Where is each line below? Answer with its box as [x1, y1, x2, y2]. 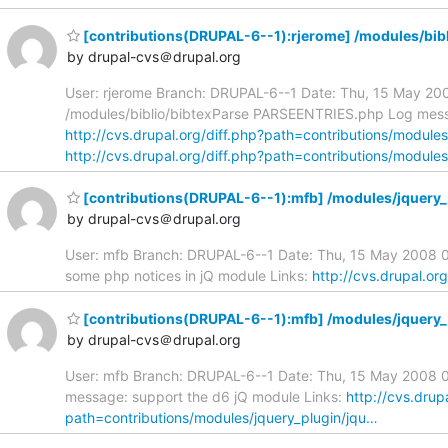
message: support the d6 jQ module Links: [65, 387, 346, 405]
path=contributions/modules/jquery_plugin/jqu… [65, 408, 378, 426]
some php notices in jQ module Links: [65, 267, 312, 285]
